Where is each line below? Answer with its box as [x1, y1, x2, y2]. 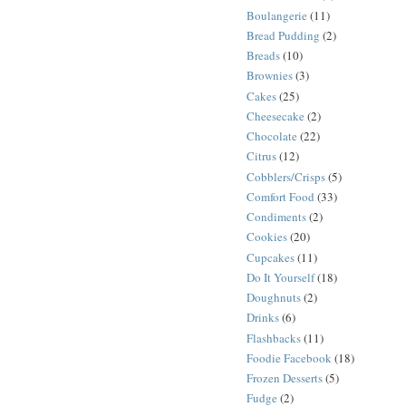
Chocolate [246, 128, 297, 145]
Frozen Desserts [246, 370, 323, 387]
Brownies [246, 67, 293, 84]
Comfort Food [246, 188, 314, 205]
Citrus [246, 148, 276, 165]
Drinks [246, 309, 279, 326]
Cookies [246, 228, 287, 246]
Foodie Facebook [246, 349, 332, 366]
